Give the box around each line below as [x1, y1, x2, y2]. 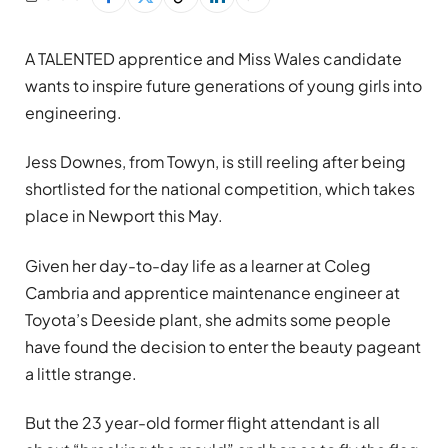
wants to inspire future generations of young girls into [25, 75, 422, 96]
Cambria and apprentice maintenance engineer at [25, 281, 400, 303]
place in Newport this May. [25, 205, 223, 227]
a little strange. [25, 362, 137, 384]
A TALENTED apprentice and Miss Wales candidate [25, 48, 402, 69]
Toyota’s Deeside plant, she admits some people [25, 308, 391, 330]
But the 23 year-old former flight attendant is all [25, 411, 380, 433]
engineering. [25, 102, 122, 123]
